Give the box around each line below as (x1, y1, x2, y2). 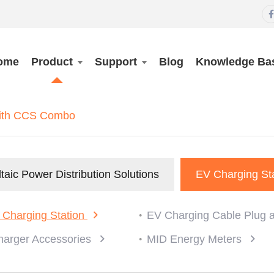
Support (95, 56, 137, 68)
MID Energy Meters (147, 233, 245, 245)
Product (31, 56, 73, 68)
